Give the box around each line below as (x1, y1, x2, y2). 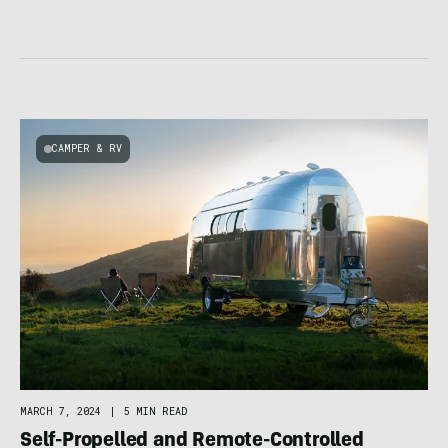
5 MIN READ (124, 405, 187, 419)
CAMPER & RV (52, 141, 122, 155)
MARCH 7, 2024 (20, 405, 101, 419)
